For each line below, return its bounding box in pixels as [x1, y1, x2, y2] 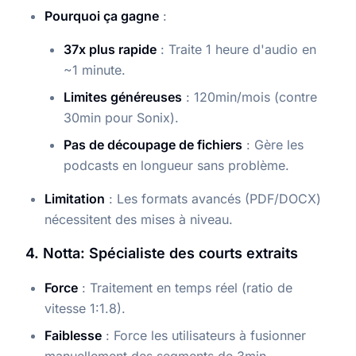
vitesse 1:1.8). [44, 300, 126, 317]
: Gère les [242, 137, 304, 153]
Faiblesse [44, 327, 102, 344]
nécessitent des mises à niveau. [44, 211, 233, 228]
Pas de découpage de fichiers [64, 137, 242, 153]
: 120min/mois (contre [182, 89, 317, 106]
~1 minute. [64, 62, 126, 79]
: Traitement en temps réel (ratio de [78, 280, 292, 296]
